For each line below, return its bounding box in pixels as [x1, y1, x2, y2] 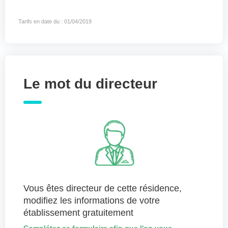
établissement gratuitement [23, 208, 133, 218]
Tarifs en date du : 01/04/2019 [18, 18, 92, 25]
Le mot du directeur [23, 76, 157, 92]
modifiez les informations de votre [23, 195, 160, 206]
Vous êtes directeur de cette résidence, [23, 183, 182, 194]
